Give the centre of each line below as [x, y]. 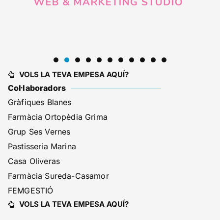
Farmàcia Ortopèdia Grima [58, 117]
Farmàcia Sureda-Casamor [58, 176]
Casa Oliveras [34, 161]
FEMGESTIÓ [31, 191]
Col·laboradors [37, 88]
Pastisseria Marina [42, 146]
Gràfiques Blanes [40, 102]
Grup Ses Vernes [39, 132]
